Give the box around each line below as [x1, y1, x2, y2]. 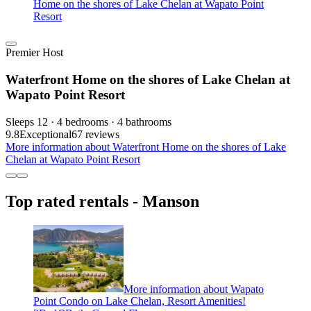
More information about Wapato [124, 283, 264, 295]
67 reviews [72, 128, 119, 140]
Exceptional [19, 128, 72, 140]
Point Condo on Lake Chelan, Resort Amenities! [33, 295, 246, 308]
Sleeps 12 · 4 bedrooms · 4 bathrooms [6, 115, 171, 128]
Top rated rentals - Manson [6, 192, 199, 210]
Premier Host [6, 47, 63, 59]
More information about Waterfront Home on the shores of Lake [6, 140, 286, 153]
